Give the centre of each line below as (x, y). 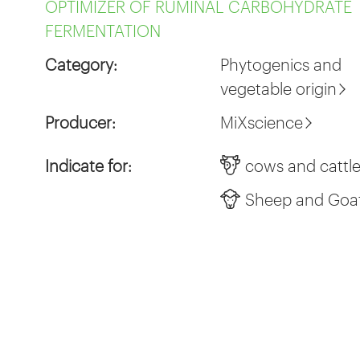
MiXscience (262, 122)
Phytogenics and (281, 64)
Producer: (80, 122)
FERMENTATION (103, 30)
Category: (81, 64)
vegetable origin (279, 88)
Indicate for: (88, 165)
